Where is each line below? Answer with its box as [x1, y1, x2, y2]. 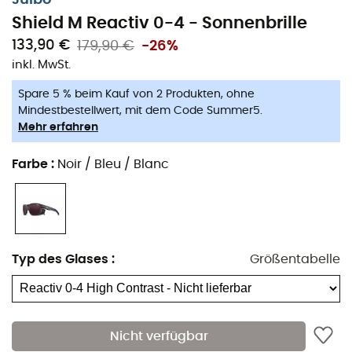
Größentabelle [250, 252, 340, 266]
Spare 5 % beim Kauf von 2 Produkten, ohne [18, 88, 255, 100]
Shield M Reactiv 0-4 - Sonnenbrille [12, 14, 307, 31]
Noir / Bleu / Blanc [57, 157, 169, 170]
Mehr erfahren [18, 121, 98, 133]
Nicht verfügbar [109, 330, 208, 343]
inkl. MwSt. [12, 58, 71, 71]
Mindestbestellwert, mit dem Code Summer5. [18, 104, 262, 116]
